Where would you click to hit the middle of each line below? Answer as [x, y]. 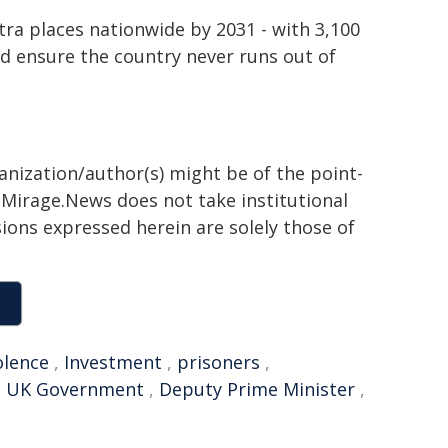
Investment [113, 362]
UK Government [75, 389]
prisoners [218, 362]
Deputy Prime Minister [257, 389]
